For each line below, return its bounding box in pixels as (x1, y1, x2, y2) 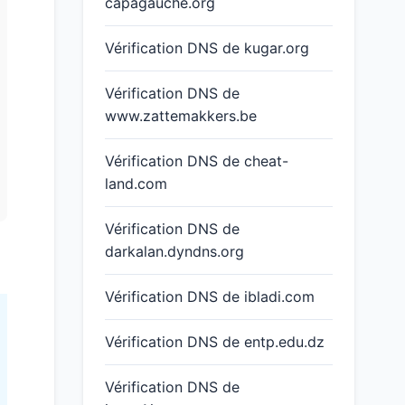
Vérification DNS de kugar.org (105, 39, 309, 57)
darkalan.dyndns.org (105, 242, 244, 260)
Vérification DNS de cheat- (105, 152, 288, 170)
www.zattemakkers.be (105, 107, 257, 125)
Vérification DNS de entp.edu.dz (105, 333, 325, 351)
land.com (105, 174, 167, 193)
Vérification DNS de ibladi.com (105, 287, 315, 306)
